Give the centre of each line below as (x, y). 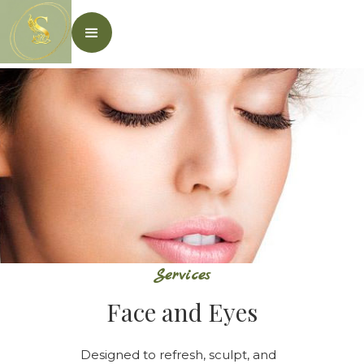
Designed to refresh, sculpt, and (178, 355)
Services (182, 275)
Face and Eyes (182, 312)
